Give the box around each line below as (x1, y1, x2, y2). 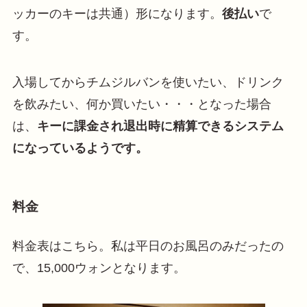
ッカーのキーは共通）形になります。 (12, 7, 222, 21)
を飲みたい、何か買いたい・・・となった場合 (12, 97, 271, 112)
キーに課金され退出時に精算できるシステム (36, 119, 284, 134)
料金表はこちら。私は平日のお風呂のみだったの (12, 238, 284, 253)
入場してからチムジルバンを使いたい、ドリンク (12, 75, 284, 90)
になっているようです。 (12, 141, 148, 156)
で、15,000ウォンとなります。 (12, 260, 186, 275)
